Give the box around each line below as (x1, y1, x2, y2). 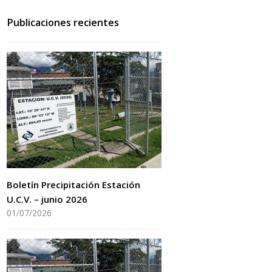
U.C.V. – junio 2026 (7, 192, 88, 205)
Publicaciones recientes (7, 16, 120, 29)
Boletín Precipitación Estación (7, 178, 141, 191)
